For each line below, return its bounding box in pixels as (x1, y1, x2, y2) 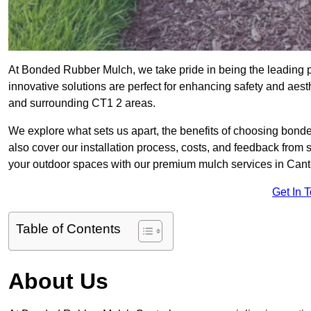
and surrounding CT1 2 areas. (8, 97, 155, 110)
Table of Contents (16, 221, 121, 237)
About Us (8, 269, 108, 294)
